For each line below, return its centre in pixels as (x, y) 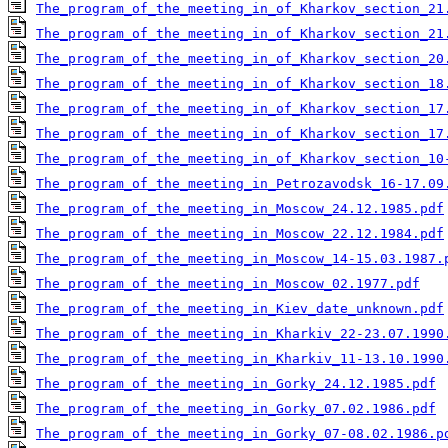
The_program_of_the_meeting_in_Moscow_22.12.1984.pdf (240, 234)
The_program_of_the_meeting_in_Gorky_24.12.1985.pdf (236, 384)
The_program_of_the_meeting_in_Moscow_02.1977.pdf (228, 284)
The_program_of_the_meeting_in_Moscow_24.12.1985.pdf (240, 209)
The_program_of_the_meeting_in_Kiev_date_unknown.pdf (240, 309)
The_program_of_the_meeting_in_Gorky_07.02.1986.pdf (236, 409)
